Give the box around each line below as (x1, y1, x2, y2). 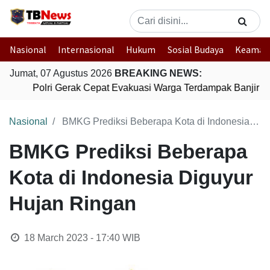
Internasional (58, 43, 115, 55)
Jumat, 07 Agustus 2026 (10, 68, 115, 78)
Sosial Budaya (167, 43, 224, 55)
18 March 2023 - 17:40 (24, 233, 120, 243)
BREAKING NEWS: (115, 68, 202, 78)
